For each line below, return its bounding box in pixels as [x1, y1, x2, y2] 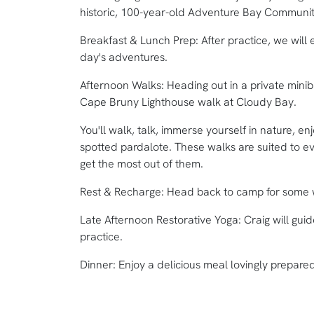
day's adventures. [80, 49, 168, 64]
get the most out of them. [80, 156, 203, 171]
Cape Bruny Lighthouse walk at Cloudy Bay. [80, 94, 296, 109]
